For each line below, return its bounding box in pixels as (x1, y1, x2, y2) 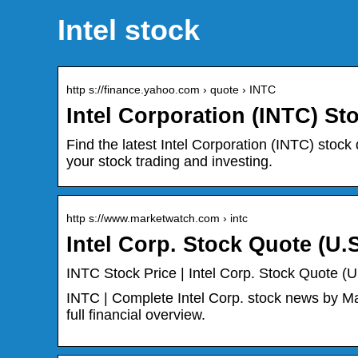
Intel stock (58, 14, 200, 47)
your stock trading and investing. (66, 153, 272, 170)
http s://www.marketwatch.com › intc (66, 212, 248, 225)
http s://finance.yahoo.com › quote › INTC (66, 83, 276, 97)
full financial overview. (66, 307, 205, 324)
